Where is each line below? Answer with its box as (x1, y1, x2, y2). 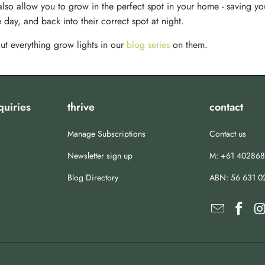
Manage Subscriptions (67, 128, 146, 140)
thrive (67, 99, 95, 115)
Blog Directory (67, 172, 118, 184)
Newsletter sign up (67, 150, 132, 162)
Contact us (209, 128, 246, 140)
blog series (127, 38, 170, 52)
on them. (170, 38, 208, 52)
